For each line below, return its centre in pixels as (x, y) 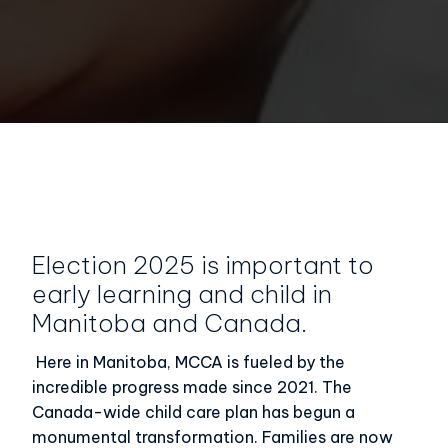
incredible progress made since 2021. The (192, 387)
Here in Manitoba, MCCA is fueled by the (188, 362)
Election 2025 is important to (203, 265)
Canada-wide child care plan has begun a (193, 412)
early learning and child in (182, 294)
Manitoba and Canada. (169, 323)
